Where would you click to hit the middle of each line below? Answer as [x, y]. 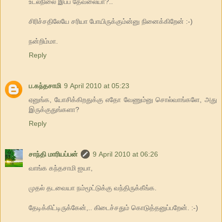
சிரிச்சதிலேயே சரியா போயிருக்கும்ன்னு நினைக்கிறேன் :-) [111, 22]
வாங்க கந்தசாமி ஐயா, [61, 168]
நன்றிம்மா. [43, 41]
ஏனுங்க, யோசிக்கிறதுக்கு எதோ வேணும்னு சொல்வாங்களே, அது [123, 100]
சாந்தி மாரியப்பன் [53, 154]
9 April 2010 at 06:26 [125, 154]
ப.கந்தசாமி [45, 86]
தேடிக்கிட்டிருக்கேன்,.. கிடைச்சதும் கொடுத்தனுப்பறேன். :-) [113, 208]
